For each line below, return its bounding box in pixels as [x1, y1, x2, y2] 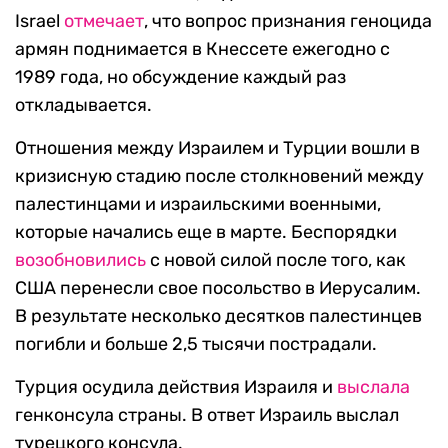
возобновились [15, 249, 146, 272]
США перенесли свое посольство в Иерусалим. [15, 277, 421, 300]
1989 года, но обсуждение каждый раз [15, 66, 346, 89]
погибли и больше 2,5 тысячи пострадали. [15, 333, 377, 356]
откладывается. [15, 94, 152, 117]
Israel [15, 10, 64, 33]
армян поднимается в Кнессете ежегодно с [15, 38, 390, 61]
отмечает [64, 10, 144, 33]
